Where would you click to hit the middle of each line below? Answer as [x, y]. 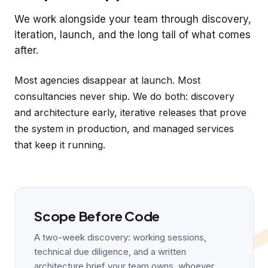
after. [26, 51]
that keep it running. [60, 145]
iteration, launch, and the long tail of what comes [133, 35]
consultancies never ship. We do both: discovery [124, 97]
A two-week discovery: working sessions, [120, 237]
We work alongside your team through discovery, [133, 19]
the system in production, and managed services [124, 129]
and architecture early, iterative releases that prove [130, 113]
